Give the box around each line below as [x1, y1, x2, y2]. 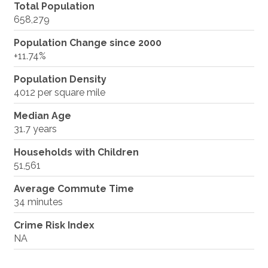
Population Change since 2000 [14, 36, 162, 48]
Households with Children [14, 146, 139, 158]
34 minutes [14, 196, 63, 208]
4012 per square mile [14, 86, 106, 98]
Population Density [14, 73, 107, 85]
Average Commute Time [14, 182, 135, 194]
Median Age [14, 109, 72, 121]
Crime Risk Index [14, 219, 95, 231]
